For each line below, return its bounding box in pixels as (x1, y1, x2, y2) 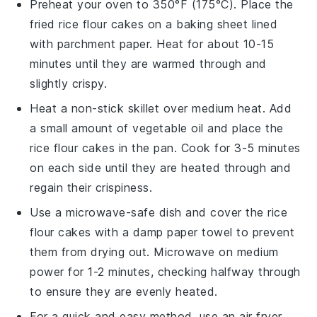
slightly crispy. (30, 76, 108, 91)
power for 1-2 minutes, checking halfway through (30, 264, 301, 279)
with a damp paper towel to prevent (91, 224, 295, 239)
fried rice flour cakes (30, 16, 144, 31)
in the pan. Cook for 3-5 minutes (115, 140, 301, 155)
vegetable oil (132, 120, 204, 135)
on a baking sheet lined (144, 16, 278, 31)
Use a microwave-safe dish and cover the (30, 204, 268, 219)
